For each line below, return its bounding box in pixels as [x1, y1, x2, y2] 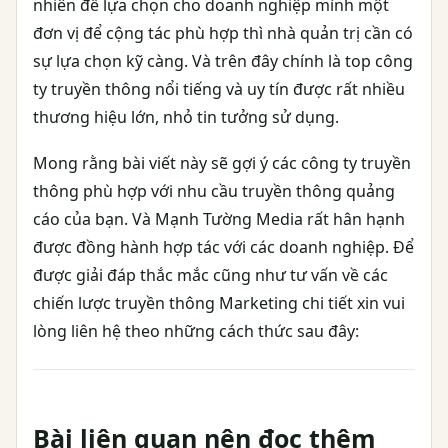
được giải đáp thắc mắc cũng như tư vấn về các [33, 264, 388, 287]
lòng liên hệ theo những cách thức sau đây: [33, 320, 359, 343]
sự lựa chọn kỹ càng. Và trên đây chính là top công [33, 50, 413, 73]
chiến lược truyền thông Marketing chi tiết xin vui [33, 292, 405, 315]
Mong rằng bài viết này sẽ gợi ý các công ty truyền [33, 152, 411, 175]
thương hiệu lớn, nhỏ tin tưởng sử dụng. [33, 106, 339, 129]
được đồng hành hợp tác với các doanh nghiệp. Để [33, 236, 414, 259]
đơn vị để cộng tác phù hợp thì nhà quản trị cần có [33, 22, 413, 45]
